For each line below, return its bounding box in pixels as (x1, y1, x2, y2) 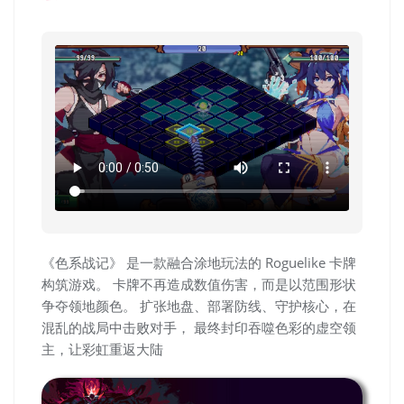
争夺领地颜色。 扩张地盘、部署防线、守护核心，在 (41, 296, 356, 315)
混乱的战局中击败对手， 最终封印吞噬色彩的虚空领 (41, 317, 356, 336)
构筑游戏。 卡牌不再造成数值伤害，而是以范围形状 (41, 274, 356, 293)
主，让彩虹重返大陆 (41, 339, 163, 358)
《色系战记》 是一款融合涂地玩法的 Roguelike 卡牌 (41, 252, 356, 271)
